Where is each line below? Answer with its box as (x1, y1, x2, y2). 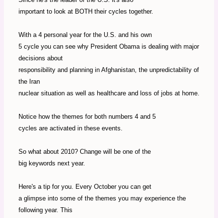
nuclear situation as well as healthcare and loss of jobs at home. (18, 90, 200, 97)
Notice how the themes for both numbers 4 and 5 (18, 113, 156, 121)
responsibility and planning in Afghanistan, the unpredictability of (18, 66, 199, 74)
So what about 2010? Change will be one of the (18, 148, 151, 156)
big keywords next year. (18, 160, 85, 167)
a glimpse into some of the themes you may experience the (18, 195, 186, 202)
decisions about (18, 54, 63, 62)
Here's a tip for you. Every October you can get (18, 183, 151, 191)
